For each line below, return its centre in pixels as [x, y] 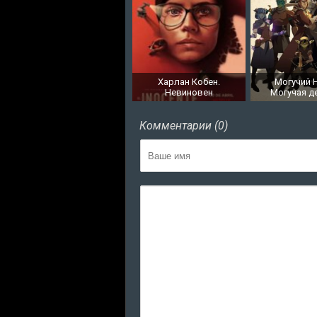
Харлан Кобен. [189, 82]
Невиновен [189, 93]
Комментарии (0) [184, 126]
